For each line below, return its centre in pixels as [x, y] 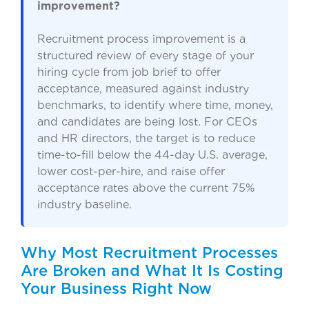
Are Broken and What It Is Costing [152, 271]
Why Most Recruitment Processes [149, 253]
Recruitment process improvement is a [141, 39]
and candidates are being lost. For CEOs [147, 122]
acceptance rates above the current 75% [146, 188]
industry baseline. [84, 205]
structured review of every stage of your [146, 56]
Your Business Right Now [116, 289]
